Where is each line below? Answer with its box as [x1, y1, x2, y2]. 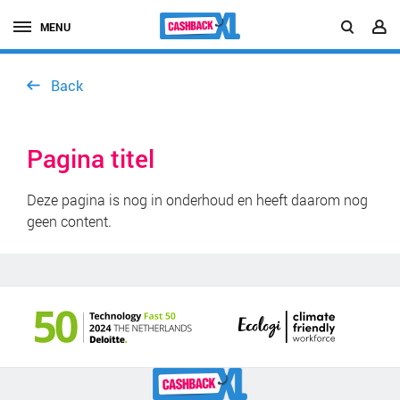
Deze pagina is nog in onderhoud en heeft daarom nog [27, 190, 368, 209]
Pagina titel [27, 142, 154, 175]
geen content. [27, 212, 112, 230]
